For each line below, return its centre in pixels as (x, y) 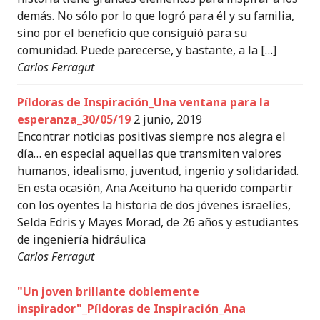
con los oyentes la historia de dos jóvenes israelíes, (154, 205)
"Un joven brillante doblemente (108, 291)
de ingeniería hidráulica (81, 239)
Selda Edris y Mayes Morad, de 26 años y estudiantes (158, 222)
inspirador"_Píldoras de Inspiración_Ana (131, 309)
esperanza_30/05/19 (74, 119)
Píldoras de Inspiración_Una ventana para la (144, 102)
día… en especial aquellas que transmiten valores (149, 154)
